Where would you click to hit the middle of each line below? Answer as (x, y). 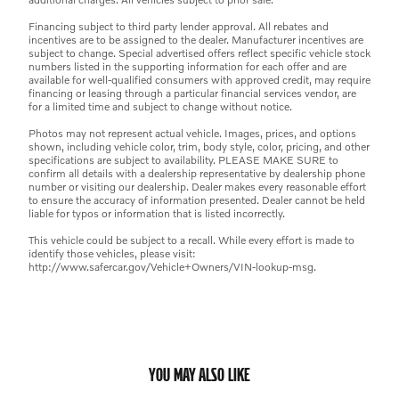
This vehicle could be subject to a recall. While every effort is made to (191, 240)
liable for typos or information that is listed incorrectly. (157, 214)
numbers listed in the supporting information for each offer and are (187, 67)
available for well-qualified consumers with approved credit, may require (199, 80)
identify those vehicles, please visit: (112, 254)
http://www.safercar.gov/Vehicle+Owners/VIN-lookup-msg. (172, 267)
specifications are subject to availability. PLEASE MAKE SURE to (183, 160)
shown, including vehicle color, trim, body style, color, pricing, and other (199, 147)
